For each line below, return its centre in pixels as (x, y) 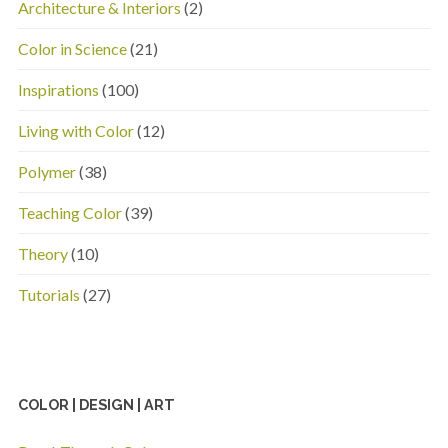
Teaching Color (69, 213)
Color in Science (72, 49)
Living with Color (75, 131)
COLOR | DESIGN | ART (96, 404)
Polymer (46, 172)
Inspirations (58, 90)
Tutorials (48, 295)
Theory (42, 254)
